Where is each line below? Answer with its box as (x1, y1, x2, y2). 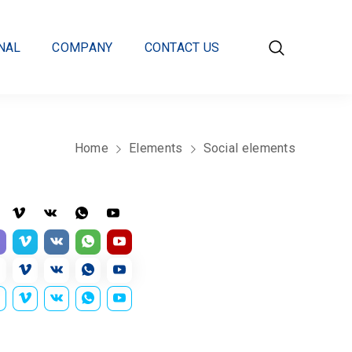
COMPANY (52, 39, 113, 55)
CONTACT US (144, 39, 220, 55)
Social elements (203, 141, 295, 156)
